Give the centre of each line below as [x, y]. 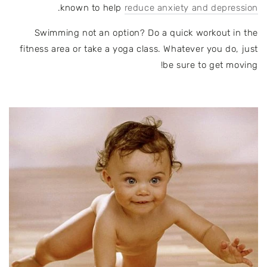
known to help [92, 7]
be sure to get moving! [210, 65]
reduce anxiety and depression [191, 7]
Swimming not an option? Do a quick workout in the [146, 32]
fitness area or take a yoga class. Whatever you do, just [139, 49]
